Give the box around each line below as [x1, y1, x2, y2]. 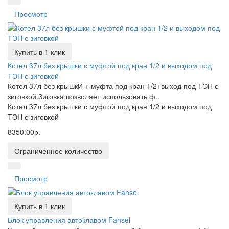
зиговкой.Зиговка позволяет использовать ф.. [8, 91, 159, 101]
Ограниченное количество [14, 146, 102, 156]
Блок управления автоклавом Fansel [8, 215, 130, 225]
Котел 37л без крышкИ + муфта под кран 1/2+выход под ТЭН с [8, 81, 218, 91]
